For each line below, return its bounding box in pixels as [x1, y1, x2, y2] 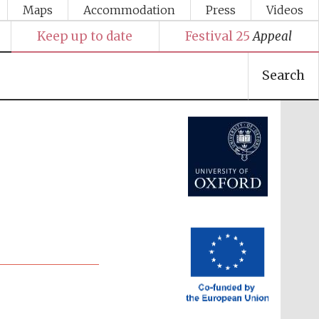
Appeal [253, 28, 293, 44]
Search [261, 68, 305, 84]
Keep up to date [37, 28, 133, 44]
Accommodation [83, 3, 176, 18]
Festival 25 [185, 28, 251, 44]
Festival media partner [189, 45, 267, 54]
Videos [266, 3, 304, 18]
